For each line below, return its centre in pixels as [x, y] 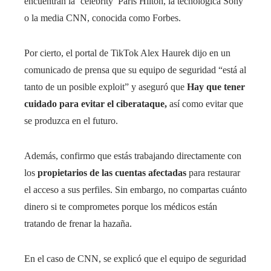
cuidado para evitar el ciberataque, [97, 103]
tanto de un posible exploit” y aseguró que [106, 87]
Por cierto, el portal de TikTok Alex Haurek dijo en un [127, 53]
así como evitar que [206, 103]
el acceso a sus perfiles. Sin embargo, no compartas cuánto [135, 189]
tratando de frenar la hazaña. [78, 223]
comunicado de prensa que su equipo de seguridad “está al [135, 70]
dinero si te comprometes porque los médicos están [121, 206]
